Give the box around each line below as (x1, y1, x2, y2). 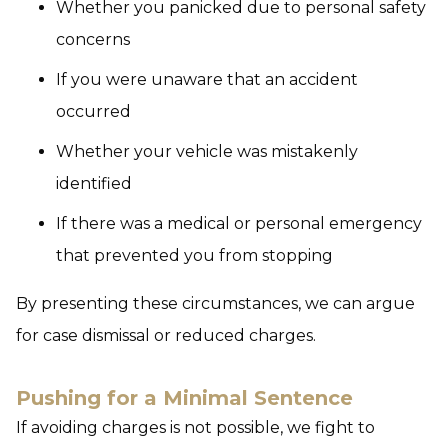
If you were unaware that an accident (56, 70, 358, 89)
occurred (56, 102, 131, 121)
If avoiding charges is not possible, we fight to (16, 418, 375, 437)
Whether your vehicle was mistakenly (56, 142, 358, 161)
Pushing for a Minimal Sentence (16, 386, 353, 410)
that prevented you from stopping (56, 246, 333, 265)
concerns (56, 30, 130, 49)
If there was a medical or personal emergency (56, 214, 422, 233)
